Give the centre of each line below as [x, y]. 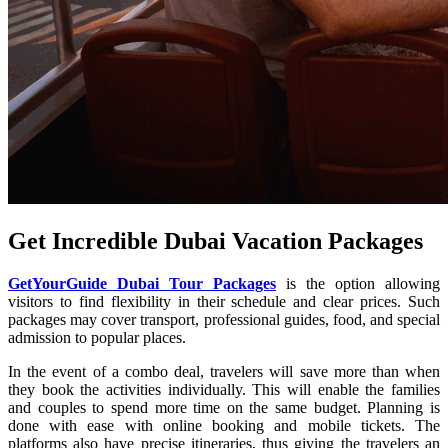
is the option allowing [358, 283]
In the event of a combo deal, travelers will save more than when [224, 371]
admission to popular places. [97, 337]
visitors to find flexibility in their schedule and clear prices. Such [224, 301]
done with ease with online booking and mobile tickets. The [224, 425]
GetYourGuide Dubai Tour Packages [142, 283]
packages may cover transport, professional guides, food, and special [224, 319]
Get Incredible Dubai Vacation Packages [215, 240]
